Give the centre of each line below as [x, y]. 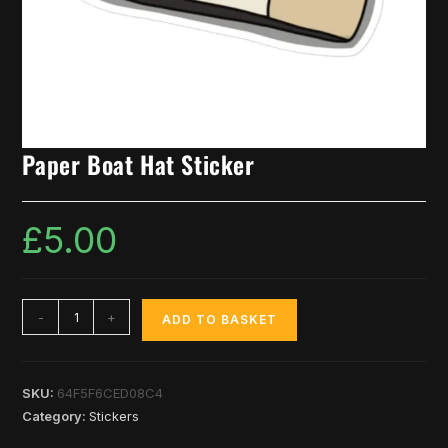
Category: [56, 416]
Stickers [114, 416]
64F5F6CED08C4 [110, 393]
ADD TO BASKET [220, 320]
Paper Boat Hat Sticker [138, 164]
